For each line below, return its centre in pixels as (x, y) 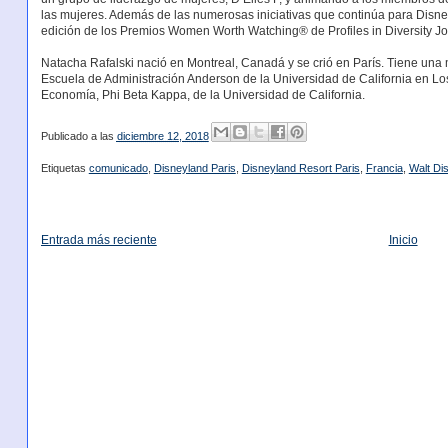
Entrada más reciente (98, 240)
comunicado (118, 168)
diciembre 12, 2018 (162, 136)
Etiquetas (64, 168)
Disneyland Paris (194, 168)
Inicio (403, 240)
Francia (384, 168)
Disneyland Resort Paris (300, 168)
